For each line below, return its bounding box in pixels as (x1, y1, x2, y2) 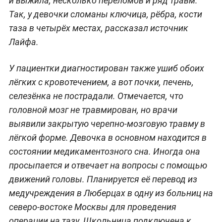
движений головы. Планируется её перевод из (8, 173, 197, 184)
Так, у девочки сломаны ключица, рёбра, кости (8, 8, 202, 19)
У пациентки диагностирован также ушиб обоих (8, 62, 204, 73)
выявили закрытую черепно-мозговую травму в (8, 118, 205, 129)
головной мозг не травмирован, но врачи (8, 104, 177, 115)
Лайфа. (8, 36, 39, 47)
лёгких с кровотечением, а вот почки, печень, (8, 76, 194, 87)
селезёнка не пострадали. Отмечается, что (8, 90, 183, 101)
